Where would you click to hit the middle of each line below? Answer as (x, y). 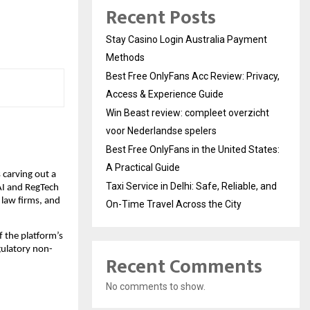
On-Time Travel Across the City (174, 204)
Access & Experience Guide (165, 94)
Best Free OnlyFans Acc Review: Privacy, (193, 76)
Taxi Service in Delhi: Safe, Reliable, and (191, 186)
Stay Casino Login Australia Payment (186, 40)
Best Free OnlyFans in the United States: (193, 150)
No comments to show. (156, 287)
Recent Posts (161, 18)
